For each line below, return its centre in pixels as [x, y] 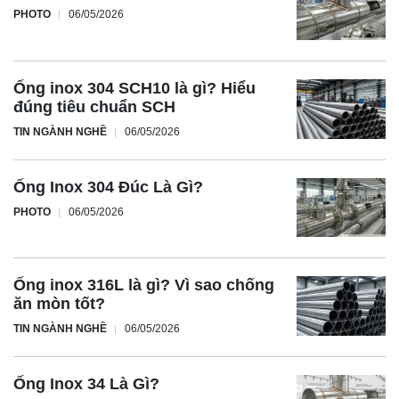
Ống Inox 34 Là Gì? [86, 383]
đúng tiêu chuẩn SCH [94, 106]
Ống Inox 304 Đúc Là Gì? [108, 187]
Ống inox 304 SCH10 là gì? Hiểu [134, 88]
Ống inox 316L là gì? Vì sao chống [144, 285]
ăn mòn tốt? [59, 304]
